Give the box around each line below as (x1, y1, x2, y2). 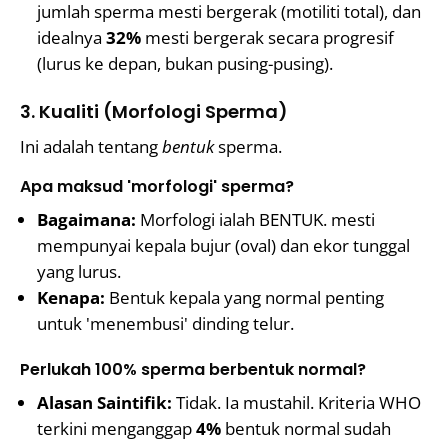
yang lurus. (37, 260, 121, 283)
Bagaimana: (37, 208, 136, 231)
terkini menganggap (37, 417, 196, 440)
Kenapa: (37, 286, 105, 309)
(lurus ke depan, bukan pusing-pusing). (37, 52, 333, 75)
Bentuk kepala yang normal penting (105, 286, 384, 309)
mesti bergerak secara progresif (141, 26, 394, 49)
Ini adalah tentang (20, 135, 162, 158)
